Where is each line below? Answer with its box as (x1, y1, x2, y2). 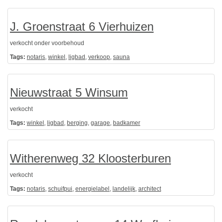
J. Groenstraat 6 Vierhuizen (10, 20, 154, 34)
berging (67, 119, 88, 127)
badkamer (113, 119, 140, 127)
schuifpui (48, 185, 72, 193)
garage (91, 119, 110, 127)
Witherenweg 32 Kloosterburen (10, 152, 171, 166)
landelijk (112, 185, 135, 193)
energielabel (75, 185, 110, 193)
